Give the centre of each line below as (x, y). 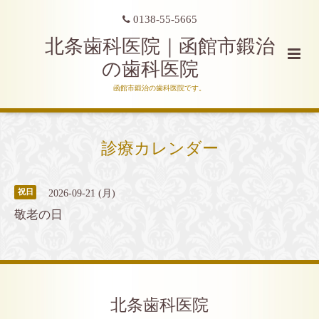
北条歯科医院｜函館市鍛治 (159, 46)
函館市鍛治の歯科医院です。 (159, 88)
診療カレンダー (159, 148)
